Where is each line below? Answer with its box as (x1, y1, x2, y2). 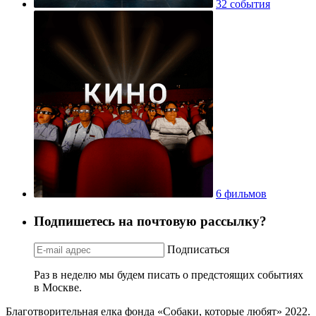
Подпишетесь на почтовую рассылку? (34, 213, 267, 229)
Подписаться (167, 243, 229, 255)
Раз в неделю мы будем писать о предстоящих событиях (34, 268, 303, 281)
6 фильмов (216, 188, 267, 200)
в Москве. (34, 281, 82, 293)
